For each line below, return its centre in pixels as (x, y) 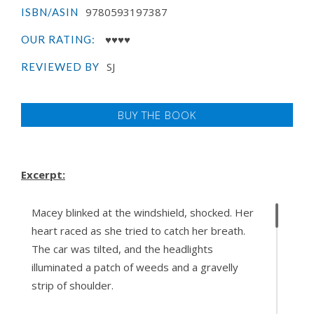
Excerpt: (43, 174)
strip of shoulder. (73, 285)
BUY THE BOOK (157, 115)
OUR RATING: (60, 39)
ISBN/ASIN (50, 12)
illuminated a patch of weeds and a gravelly (135, 267)
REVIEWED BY (60, 66)
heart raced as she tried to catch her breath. (138, 230)
